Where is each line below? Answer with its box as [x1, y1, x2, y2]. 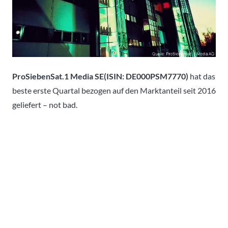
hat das [190, 71, 215, 81]
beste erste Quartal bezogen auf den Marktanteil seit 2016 [12, 85, 216, 95]
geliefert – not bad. [12, 99, 77, 109]
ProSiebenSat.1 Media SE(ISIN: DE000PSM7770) [12, 71, 190, 81]
